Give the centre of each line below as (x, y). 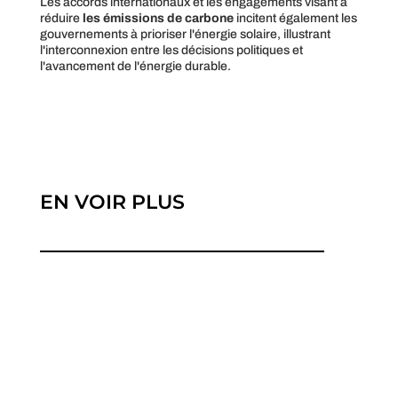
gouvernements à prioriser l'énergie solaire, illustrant (185, 34)
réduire (61, 18)
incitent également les (295, 18)
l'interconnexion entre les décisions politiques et (171, 50)
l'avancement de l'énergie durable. (135, 66)
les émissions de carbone (158, 18)
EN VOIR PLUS (112, 202)
